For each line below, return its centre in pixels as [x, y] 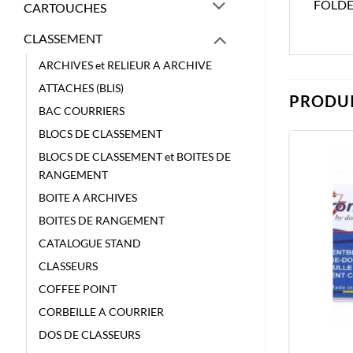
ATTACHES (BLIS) [81, 88]
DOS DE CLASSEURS [89, 335]
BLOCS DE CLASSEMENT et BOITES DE [135, 157]
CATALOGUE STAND [90, 243]
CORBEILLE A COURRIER [101, 312]
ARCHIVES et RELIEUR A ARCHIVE [125, 65]
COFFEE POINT [78, 289]
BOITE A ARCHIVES [88, 198]
